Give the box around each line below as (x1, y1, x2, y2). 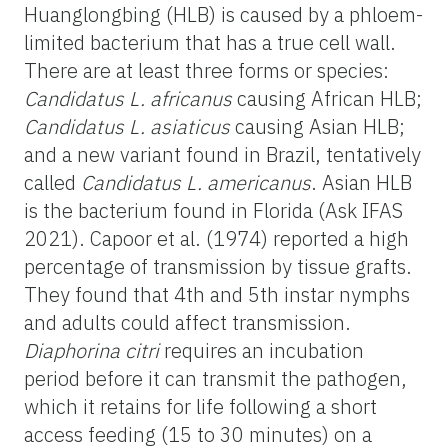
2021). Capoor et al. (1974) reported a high (24, 224, 409, 252)
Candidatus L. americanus (81, 168, 311, 196)
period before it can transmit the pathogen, (24, 364, 407, 392)
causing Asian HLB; (230, 112, 405, 140)
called (24, 168, 81, 196)
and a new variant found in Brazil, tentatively (24, 140, 421, 168)
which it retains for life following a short (24, 392, 377, 420)
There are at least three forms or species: (24, 56, 389, 84)
